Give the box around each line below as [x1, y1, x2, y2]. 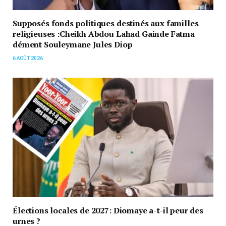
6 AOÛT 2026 [13, 55, 43, 62]
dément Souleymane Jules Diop [13, 39, 133, 50]
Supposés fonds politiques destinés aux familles [13, 18, 199, 29]
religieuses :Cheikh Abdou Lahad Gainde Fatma [13, 28, 195, 40]
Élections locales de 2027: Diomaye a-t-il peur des [13, 204, 203, 216]
